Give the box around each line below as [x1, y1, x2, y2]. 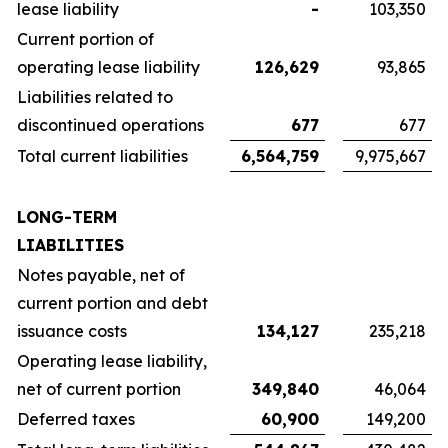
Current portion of [17, 29, 154, 49]
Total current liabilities [17, 146, 188, 166]
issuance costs [17, 321, 127, 341]
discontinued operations [17, 115, 204, 135]
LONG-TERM [17, 207, 117, 227]
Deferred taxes [17, 409, 135, 429]
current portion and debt [17, 293, 208, 313]
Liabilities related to [17, 87, 173, 107]
